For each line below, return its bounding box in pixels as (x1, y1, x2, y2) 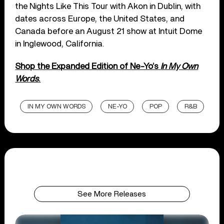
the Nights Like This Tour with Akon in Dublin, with (15, 2, 201, 11)
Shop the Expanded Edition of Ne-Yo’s (15, 62, 161, 71)
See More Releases (77, 190, 146, 198)
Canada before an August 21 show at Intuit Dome (15, 27, 202, 36)
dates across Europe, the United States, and (15, 14, 185, 23)
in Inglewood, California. (15, 39, 105, 48)
